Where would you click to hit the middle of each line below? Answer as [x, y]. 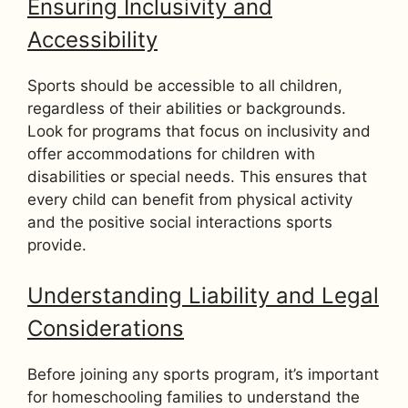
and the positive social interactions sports [180, 222]
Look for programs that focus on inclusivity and [199, 131]
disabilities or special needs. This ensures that [197, 176]
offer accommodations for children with [171, 153]
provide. [57, 245]
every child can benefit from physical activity [190, 199]
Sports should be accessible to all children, [185, 85]
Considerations [106, 329]
